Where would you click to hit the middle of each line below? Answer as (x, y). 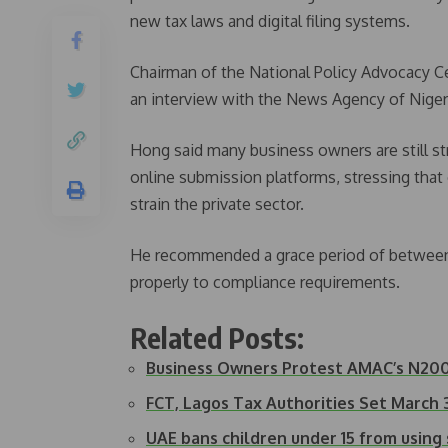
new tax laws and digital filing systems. (270, 20)
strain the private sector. (217, 203)
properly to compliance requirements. (265, 281)
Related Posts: (217, 337)
